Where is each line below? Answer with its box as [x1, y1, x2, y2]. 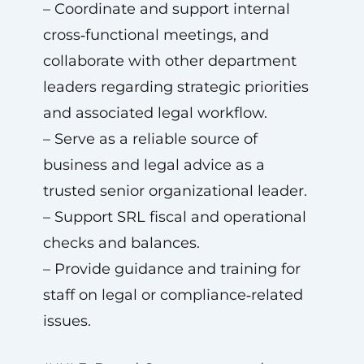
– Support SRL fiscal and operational [42, 208, 306, 226]
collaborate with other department [42, 52, 297, 70]
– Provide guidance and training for [42, 260, 301, 278]
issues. [42, 312, 91, 330]
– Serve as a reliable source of [42, 130, 258, 148]
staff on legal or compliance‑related [42, 286, 303, 304]
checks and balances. [42, 234, 200, 252]
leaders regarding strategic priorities [42, 78, 309, 96]
